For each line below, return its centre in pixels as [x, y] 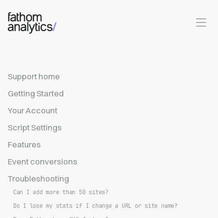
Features [24, 145]
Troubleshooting [38, 179]
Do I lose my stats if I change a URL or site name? [95, 206]
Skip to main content [42, 13]
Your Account [33, 110]
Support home [34, 76]
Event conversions [43, 162]
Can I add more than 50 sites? [61, 192]
